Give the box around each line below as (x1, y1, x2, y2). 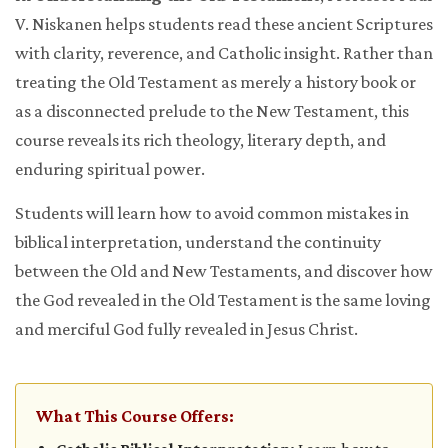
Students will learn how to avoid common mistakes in (15, 203, 409, 224)
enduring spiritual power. (15, 159, 205, 180)
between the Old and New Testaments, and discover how (15, 261, 433, 282)
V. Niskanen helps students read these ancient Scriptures (15, 14, 433, 35)
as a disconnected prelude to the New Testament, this (15, 101, 409, 122)
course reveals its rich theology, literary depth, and (15, 130, 386, 151)
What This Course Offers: (36, 406, 234, 427)
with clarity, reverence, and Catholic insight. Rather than (15, 43, 433, 64)
